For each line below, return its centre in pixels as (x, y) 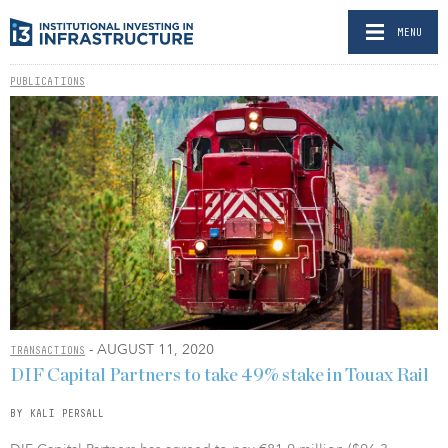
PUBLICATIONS (47, 81)
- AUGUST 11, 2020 (149, 350)
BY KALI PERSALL (57, 412)
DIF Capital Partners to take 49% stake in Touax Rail (219, 375)
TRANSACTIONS (47, 350)
